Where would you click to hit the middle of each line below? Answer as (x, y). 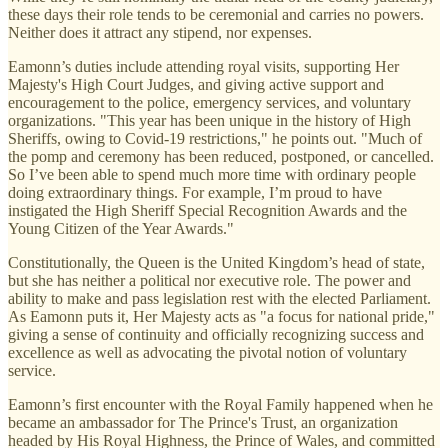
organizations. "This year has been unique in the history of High (209, 120)
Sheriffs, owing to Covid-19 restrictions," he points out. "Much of (215, 138)
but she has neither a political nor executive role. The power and (209, 280)
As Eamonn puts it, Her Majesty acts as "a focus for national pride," (221, 316)
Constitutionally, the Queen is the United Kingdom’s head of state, (216, 262)
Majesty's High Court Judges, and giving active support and (196, 84)
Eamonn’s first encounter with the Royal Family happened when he (220, 404)
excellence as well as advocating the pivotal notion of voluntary (207, 352)
